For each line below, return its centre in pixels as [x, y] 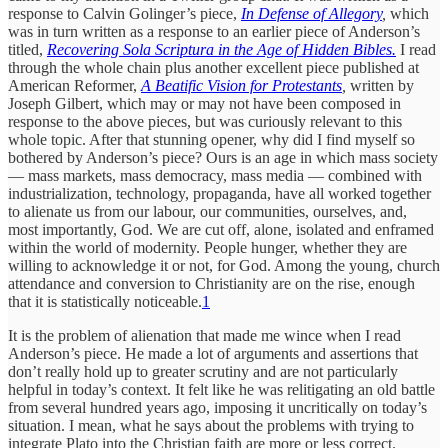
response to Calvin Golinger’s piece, [124, 13]
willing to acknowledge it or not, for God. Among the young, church [224, 265]
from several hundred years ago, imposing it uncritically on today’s [217, 407]
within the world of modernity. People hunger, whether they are [207, 247]
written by [382, 85]
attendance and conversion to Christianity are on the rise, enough [211, 283]
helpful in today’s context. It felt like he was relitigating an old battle [221, 389]
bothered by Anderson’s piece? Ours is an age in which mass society [223, 157]
